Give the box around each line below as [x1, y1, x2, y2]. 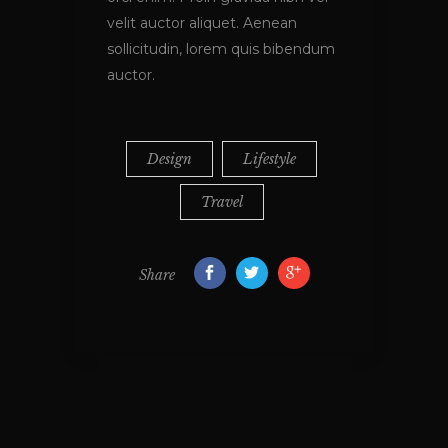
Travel [200, 193, 243, 212]
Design [147, 150, 192, 169]
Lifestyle [243, 150, 296, 169]
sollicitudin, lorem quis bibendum [107, 40, 335, 59]
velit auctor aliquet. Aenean [107, 14, 297, 33]
